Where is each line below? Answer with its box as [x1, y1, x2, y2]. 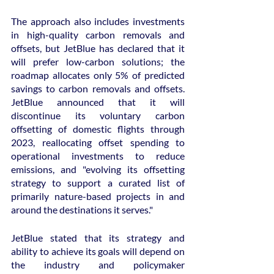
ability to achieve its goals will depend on [11, 245, 185, 257]
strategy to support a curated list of [11, 176, 185, 188]
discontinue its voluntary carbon [11, 109, 185, 121]
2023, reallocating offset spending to [11, 136, 185, 148]
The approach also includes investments [11, 15, 185, 27]
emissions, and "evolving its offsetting [11, 163, 185, 175]
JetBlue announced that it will [11, 95, 185, 108]
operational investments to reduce [11, 149, 185, 161]
